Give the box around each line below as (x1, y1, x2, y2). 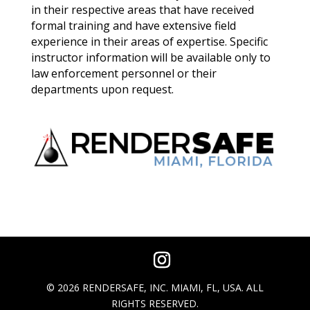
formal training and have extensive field (30, 18, 236, 34)
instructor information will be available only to (30, 50, 271, 66)
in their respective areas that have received (30, 2, 254, 18)
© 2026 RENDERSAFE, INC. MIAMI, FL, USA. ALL (46, 281, 264, 295)
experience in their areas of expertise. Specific (30, 34, 268, 50)
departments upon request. (30, 82, 174, 98)
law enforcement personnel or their (30, 66, 217, 82)
